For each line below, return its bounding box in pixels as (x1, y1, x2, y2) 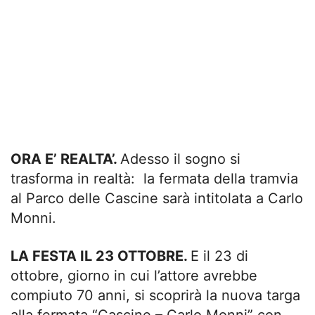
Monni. (11, 210, 56, 227)
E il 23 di (191, 247, 248, 265)
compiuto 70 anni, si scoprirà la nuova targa (11, 287, 300, 304)
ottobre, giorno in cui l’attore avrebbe (11, 267, 257, 285)
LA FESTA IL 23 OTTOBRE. (11, 247, 191, 265)
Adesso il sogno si (120, 150, 240, 168)
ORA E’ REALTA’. (11, 150, 120, 168)
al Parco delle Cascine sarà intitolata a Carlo (11, 190, 303, 207)
